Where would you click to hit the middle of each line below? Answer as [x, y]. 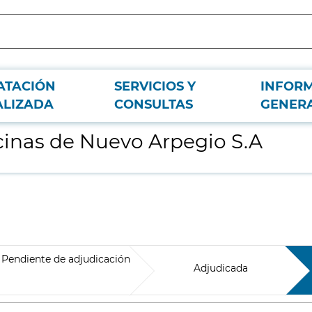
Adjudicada [221, 268]
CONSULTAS [154, 104]
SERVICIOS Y [155, 86]
